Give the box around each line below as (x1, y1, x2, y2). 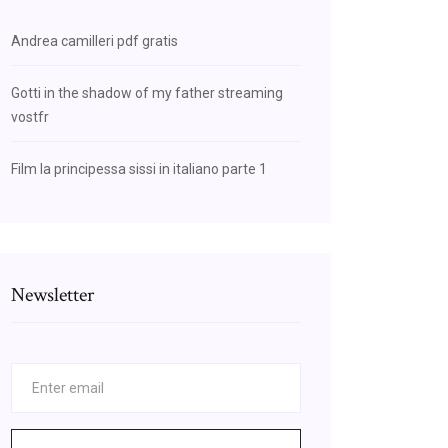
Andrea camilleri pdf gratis (11, 33, 178, 49)
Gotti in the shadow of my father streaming (11, 85, 283, 101)
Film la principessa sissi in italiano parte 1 (11, 161, 267, 177)
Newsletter (11, 282, 94, 308)
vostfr (11, 109, 49, 125)
